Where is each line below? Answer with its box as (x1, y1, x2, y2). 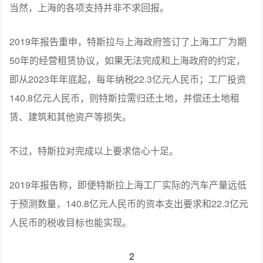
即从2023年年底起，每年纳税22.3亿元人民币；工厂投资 (9, 72, 247, 86)
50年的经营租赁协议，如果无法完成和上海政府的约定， (9, 53, 246, 67)
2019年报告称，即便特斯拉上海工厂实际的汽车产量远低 (9, 177, 247, 191)
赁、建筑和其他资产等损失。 (9, 109, 132, 123)
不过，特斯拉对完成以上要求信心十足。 (9, 143, 179, 157)
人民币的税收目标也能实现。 (9, 215, 132, 229)
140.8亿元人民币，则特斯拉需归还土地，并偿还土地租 (9, 90, 240, 104)
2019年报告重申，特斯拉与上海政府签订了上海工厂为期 (9, 34, 247, 48)
